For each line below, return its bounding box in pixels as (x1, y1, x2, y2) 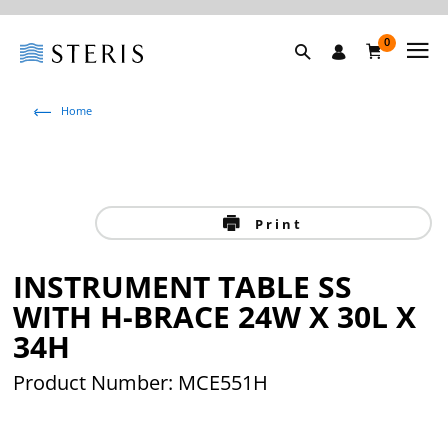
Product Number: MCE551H (13, 369, 269, 396)
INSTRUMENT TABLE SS (13, 266, 353, 307)
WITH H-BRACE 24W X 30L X (13, 296, 417, 337)
